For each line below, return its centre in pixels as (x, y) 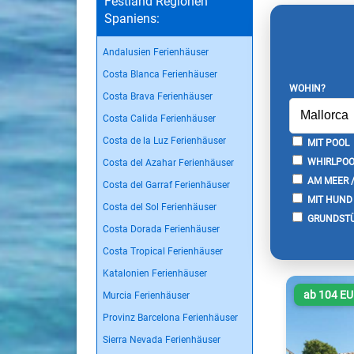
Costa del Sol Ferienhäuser (160, 207)
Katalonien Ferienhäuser (155, 273)
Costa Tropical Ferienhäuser (163, 251)
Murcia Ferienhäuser (146, 296)
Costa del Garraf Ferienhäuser (166, 185)
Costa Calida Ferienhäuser (159, 119)
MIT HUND (329, 200)
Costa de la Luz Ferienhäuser (164, 141)
